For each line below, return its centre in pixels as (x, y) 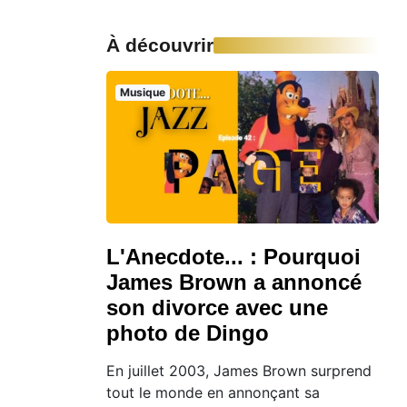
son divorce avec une (217, 308)
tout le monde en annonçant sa (213, 393)
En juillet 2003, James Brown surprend (239, 371)
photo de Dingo (188, 333)
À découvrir (160, 45)
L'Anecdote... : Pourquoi (233, 257)
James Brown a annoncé (234, 283)
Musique (142, 92)
